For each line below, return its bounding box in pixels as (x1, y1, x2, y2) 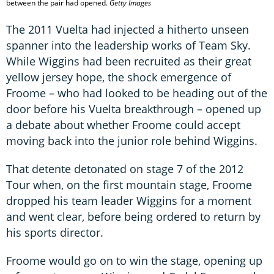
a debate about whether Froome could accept (6, 117, 240, 133)
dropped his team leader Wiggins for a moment (6, 193, 251, 209)
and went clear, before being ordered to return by (6, 209, 261, 224)
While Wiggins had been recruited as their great (6, 54, 251, 69)
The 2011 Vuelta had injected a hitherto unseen (6, 22, 249, 37)
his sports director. (6, 225, 103, 240)
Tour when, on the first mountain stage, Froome (6, 177, 252, 193)
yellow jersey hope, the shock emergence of (6, 70, 231, 85)
